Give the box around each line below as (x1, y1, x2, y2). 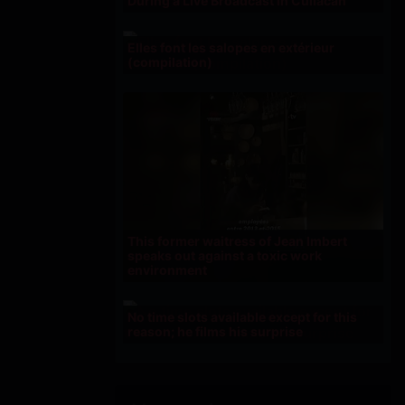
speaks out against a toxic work (127, 247, 322, 263)
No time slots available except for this (127, 308, 357, 325)
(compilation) (127, 54, 212, 71)
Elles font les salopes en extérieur (127, 40, 334, 56)
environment (127, 261, 207, 278)
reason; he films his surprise (127, 323, 303, 339)
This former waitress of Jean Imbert (127, 232, 347, 249)
